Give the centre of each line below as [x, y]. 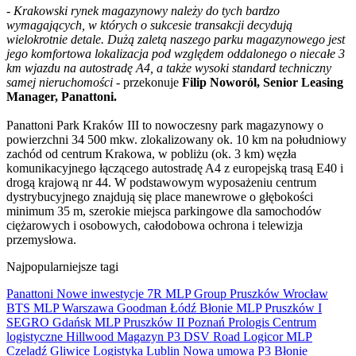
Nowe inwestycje [102, 293]
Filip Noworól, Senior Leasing [261, 82]
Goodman [143, 308]
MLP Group [197, 293]
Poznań [208, 322]
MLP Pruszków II [141, 322]
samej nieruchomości [61, 82]
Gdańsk [74, 322]
